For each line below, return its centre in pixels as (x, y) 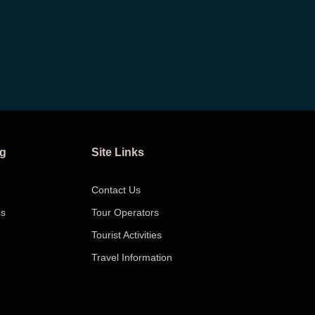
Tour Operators (125, 212)
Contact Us (116, 190)
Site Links (118, 152)
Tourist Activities (127, 235)
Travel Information (132, 257)
